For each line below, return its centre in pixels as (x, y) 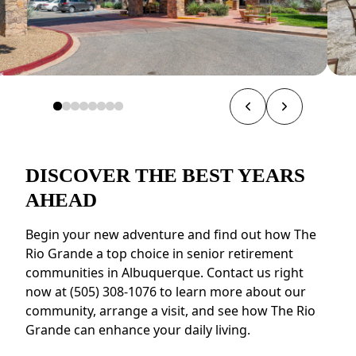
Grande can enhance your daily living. (138, 329)
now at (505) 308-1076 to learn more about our (166, 291)
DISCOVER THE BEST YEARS (165, 175)
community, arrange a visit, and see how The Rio (170, 310)
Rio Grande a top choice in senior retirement (159, 253)
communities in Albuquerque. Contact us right (164, 272)
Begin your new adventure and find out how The (171, 234)
